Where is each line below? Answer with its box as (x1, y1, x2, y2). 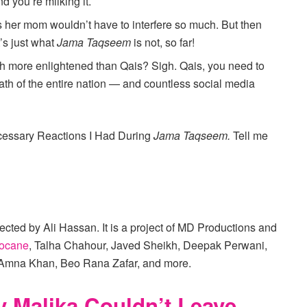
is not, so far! (131, 34, 195, 50)
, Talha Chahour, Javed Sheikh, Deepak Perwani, (29, 236, 267, 253)
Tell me (230, 127, 268, 143)
